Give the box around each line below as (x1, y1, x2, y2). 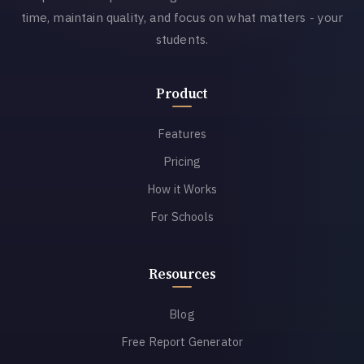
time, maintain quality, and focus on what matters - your (20, 8, 344, 25)
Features (157, 125, 207, 141)
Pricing (162, 153, 201, 169)
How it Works (147, 180, 217, 197)
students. (155, 30, 209, 47)
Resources (148, 264, 216, 284)
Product (156, 84, 208, 103)
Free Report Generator (120, 333, 244, 349)
